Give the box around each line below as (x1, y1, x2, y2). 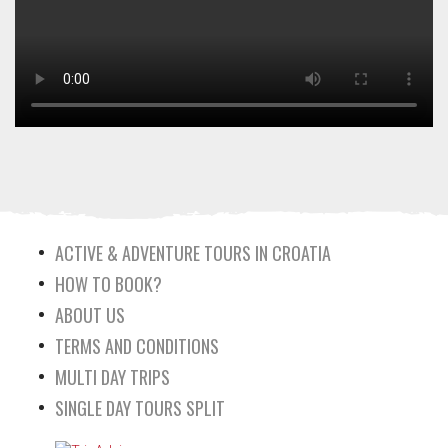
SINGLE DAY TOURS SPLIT (55, 395, 225, 422)
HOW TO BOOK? (55, 271, 162, 298)
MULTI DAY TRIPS (55, 364, 170, 391)
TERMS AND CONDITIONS (55, 333, 219, 360)
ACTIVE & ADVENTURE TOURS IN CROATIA (55, 240, 331, 267)
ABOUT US (55, 302, 125, 329)
